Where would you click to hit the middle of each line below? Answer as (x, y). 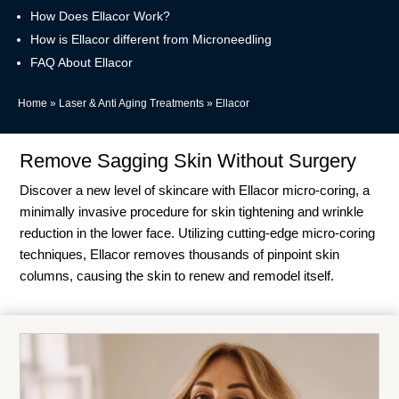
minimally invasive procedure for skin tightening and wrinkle (192, 211)
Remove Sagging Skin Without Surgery (188, 160)
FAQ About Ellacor (81, 62)
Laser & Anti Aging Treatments (131, 103)
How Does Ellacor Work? (100, 16)
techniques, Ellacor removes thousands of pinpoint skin (180, 254)
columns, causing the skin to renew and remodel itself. (177, 275)
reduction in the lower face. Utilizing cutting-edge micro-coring (198, 232)
